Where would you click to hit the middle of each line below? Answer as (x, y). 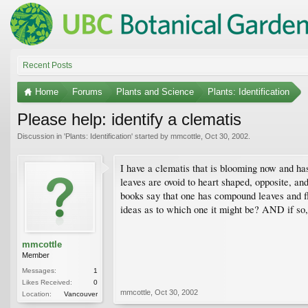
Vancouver (81, 294)
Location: (37, 294)
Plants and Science (155, 91)
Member (36, 255)
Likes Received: (47, 282)
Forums (87, 91)
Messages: (39, 270)
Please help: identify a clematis (129, 119)
